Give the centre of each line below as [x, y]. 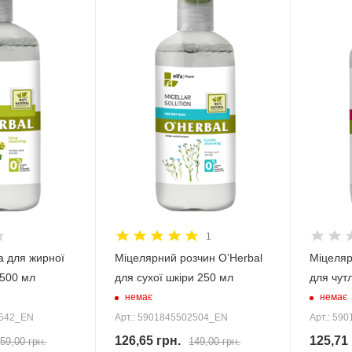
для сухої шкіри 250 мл [174, 277]
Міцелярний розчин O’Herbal [189, 257]
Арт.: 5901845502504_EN [172, 317]
